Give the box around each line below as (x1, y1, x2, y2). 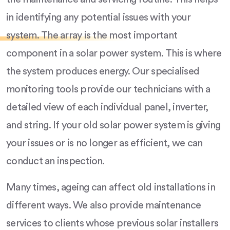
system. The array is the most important (6, 30, 178, 41)
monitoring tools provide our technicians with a (6, 84, 210, 95)
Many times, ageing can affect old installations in (6, 182, 216, 193)
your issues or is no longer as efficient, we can (6, 138, 203, 149)
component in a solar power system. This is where (6, 48, 222, 59)
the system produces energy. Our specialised (6, 66, 200, 77)
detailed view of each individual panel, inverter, (6, 102, 208, 113)
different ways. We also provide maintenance (6, 200, 201, 211)
